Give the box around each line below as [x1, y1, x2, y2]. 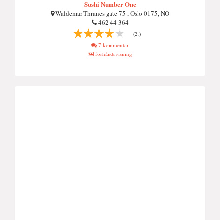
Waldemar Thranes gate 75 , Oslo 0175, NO [54, 9, 169, 18]
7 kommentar [97, 41, 129, 49]
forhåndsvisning [94, 50, 132, 57]
